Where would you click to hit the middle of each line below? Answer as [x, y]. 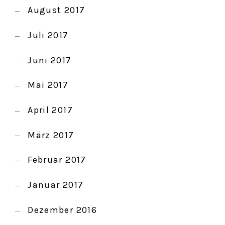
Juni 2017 [50, 60]
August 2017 [57, 10]
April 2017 [50, 110]
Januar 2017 [56, 185]
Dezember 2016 [62, 210]
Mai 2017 [48, 85]
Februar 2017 [57, 160]
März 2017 [51, 135]
